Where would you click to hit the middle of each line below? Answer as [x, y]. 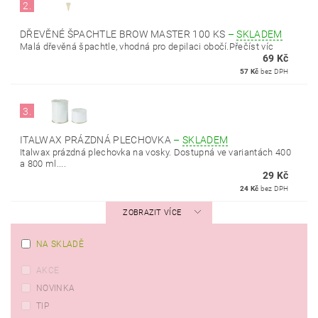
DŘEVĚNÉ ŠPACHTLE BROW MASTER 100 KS [124, 34]
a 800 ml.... [43, 164]
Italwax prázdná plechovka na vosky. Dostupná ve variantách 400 [155, 152]
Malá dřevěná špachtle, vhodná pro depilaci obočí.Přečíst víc [147, 46]
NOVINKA [56, 288]
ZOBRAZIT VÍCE [152, 213]
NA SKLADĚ [60, 244]
